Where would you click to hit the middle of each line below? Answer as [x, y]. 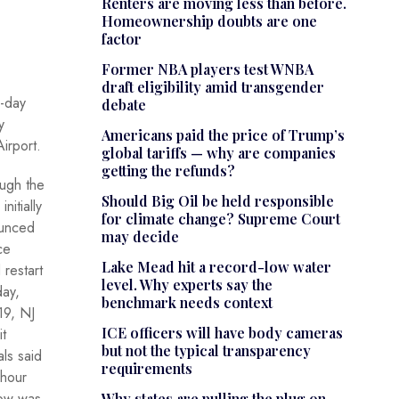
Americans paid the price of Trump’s [223, 135]
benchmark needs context [187, 303]
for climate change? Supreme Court [220, 219]
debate [123, 105]
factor [121, 39]
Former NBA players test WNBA [207, 69]
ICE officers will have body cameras [222, 333]
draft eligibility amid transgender [212, 87]
